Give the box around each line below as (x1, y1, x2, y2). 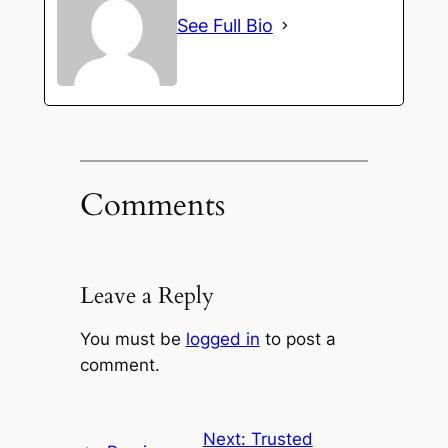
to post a (259, 328, 336, 349)
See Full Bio (176, 15, 273, 37)
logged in (185, 328, 260, 349)
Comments (79, 184, 225, 227)
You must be (79, 328, 186, 349)
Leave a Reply (79, 280, 214, 312)
